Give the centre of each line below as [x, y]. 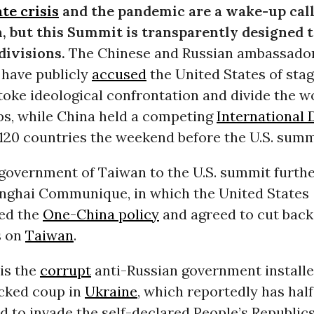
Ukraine [111, 292]
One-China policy [101, 214]
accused [119, 74]
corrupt [65, 271]
